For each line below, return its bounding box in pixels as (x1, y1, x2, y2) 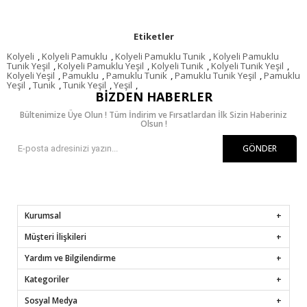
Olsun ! (140, 117, 167, 130)
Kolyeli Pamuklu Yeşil (58, 59, 144, 72)
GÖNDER (243, 142, 277, 154)
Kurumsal (25, 209, 61, 221)
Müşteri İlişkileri (25, 230, 86, 243)
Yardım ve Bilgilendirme (25, 251, 116, 264)
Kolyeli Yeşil (7, 69, 55, 82)
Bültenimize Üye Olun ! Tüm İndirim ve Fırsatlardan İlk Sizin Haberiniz (20, 108, 287, 121)
